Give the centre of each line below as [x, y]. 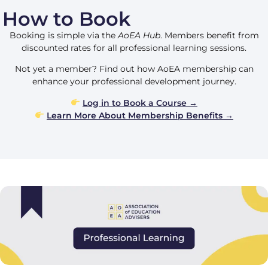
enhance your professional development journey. [134, 82]
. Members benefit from [209, 35]
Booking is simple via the [63, 35]
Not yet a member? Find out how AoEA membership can [134, 69]
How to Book [67, 19]
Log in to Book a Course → [140, 103]
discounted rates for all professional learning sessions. [134, 48]
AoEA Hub [139, 35]
